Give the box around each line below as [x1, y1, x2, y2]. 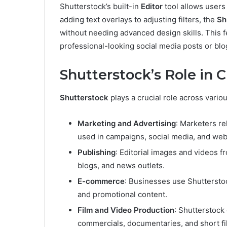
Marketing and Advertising [78, 118, 176, 128]
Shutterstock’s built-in [60, 2, 141, 12]
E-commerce [78, 176, 125, 186]
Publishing [78, 147, 116, 157]
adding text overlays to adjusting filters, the [60, 15, 217, 25]
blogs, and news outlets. [78, 160, 165, 170]
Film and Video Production [78, 205, 174, 215]
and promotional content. [78, 189, 167, 199]
